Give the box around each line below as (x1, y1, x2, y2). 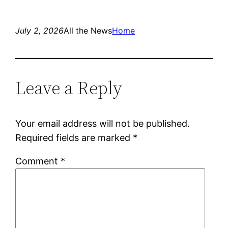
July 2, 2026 (15, 25, 64, 36)
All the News (64, 25, 112, 36)
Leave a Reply (15, 75, 123, 100)
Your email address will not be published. (15, 118, 190, 129)
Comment (15, 155, 61, 166)
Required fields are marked (15, 132, 133, 143)
